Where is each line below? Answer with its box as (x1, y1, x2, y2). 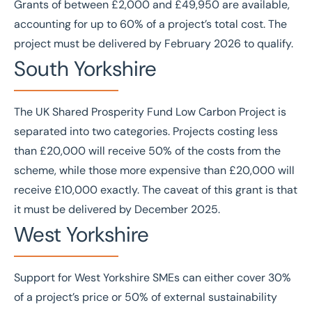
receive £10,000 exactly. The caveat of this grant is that (14, 182, 297, 197)
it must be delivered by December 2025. (14, 202, 220, 217)
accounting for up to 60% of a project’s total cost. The (14, 17, 287, 31)
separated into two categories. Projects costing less (14, 124, 278, 139)
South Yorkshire (14, 55, 157, 82)
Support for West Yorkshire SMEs (14, 270, 180, 285)
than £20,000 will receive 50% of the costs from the (14, 143, 281, 158)
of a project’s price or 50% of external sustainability (14, 290, 277, 304)
